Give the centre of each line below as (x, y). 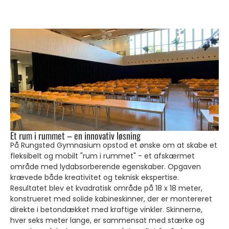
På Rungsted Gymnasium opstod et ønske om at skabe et (114, 145)
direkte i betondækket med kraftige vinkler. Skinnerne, (106, 210)
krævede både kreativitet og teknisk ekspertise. (96, 177)
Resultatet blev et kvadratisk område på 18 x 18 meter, (106, 188)
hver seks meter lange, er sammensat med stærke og (107, 220)
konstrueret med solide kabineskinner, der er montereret (111, 199)
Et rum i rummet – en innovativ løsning (75, 135)
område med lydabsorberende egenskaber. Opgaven (106, 167)
